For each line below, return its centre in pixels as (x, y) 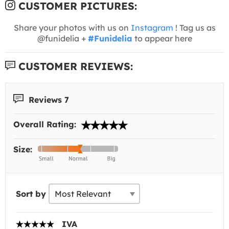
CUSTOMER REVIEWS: (74, 66)
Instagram (152, 27)
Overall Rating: (46, 124)
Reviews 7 (48, 99)
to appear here (162, 38)
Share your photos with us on (72, 27)
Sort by (31, 194)
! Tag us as (194, 27)
